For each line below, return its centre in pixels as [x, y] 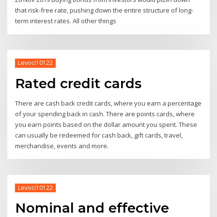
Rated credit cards [78, 83]
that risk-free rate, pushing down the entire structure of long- [104, 10]
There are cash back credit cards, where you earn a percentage [108, 103]
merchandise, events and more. [62, 146]
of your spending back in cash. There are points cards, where [105, 114]
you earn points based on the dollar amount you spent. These [106, 124]
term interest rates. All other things [67, 21]
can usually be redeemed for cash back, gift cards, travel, [99, 135]
